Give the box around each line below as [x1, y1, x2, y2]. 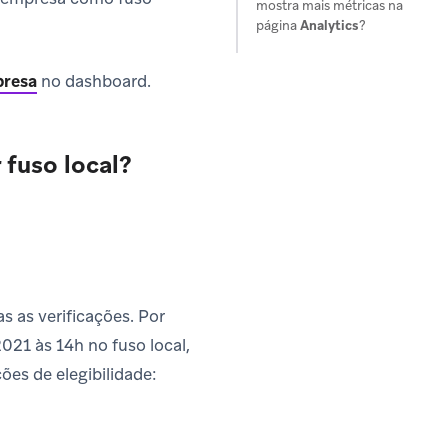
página [256, 17, 300, 34]
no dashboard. [37, 70, 151, 93]
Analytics [300, 17, 359, 34]
